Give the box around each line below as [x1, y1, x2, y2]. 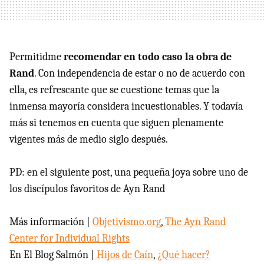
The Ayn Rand [163, 216, 226, 229]
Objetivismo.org [93, 216, 161, 229]
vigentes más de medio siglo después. [9, 133, 168, 146]
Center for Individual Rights [9, 232, 130, 245]
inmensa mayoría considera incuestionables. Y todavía [9, 100, 243, 113]
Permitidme [9, 51, 61, 64]
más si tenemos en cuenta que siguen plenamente [9, 117, 223, 130]
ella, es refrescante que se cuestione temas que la [9, 84, 219, 97]
